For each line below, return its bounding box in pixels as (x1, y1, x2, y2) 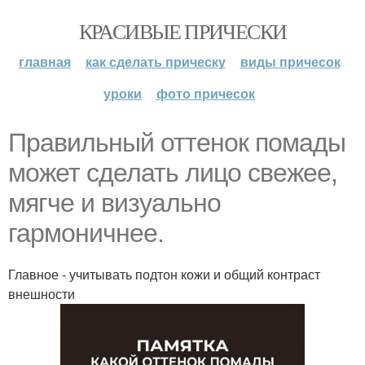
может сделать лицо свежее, (8, 158, 337, 187)
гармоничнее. (8, 218, 164, 248)
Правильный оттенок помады (8, 128, 345, 157)
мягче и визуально (8, 188, 221, 218)
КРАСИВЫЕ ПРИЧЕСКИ (78, 17, 287, 45)
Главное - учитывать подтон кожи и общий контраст (8, 265, 320, 284)
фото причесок (156, 84, 255, 103)
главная (18, 52, 71, 71)
